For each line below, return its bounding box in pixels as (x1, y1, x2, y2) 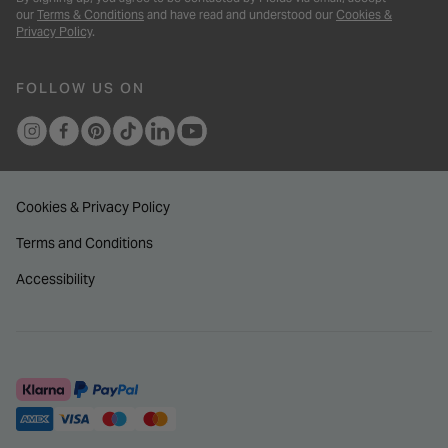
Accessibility (16, 270, 95, 289)
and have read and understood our (144, 7, 336, 23)
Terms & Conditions (37, 7, 144, 23)
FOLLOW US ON (16, 79, 145, 98)
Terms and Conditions (16, 234, 153, 253)
